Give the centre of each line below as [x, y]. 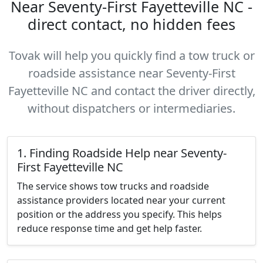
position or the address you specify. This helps [119, 214]
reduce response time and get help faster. [109, 228]
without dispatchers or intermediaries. [131, 108]
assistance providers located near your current [121, 200]
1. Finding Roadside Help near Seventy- [122, 153]
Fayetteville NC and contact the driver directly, [131, 91]
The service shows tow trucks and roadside [113, 186]
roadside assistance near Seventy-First [131, 73]
